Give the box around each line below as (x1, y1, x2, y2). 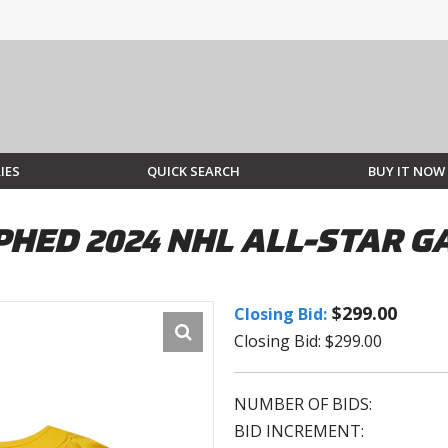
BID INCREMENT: (234, 420, 364, 443)
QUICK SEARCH (147, 162, 241, 181)
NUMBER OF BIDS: (234, 393, 372, 416)
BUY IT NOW (367, 162, 445, 181)
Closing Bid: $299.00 (234, 330, 382, 353)
